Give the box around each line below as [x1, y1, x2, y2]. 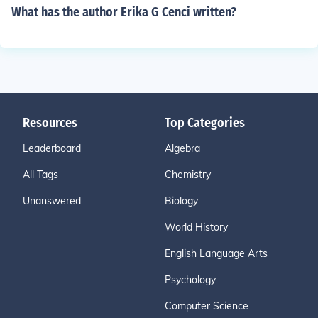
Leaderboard [23, 142, 81, 155]
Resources [23, 115, 77, 131]
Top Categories [165, 115, 245, 131]
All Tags [23, 168, 58, 181]
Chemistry [165, 168, 211, 181]
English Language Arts [165, 247, 268, 260]
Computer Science [165, 300, 248, 312]
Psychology [165, 273, 216, 286]
